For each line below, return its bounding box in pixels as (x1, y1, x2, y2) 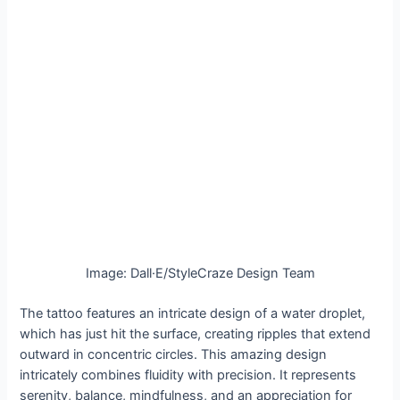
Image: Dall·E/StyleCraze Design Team (85, 265, 315, 282)
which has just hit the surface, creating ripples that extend (20, 326, 371, 343)
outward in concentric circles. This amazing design (20, 346, 328, 363)
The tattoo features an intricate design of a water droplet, (20, 305, 366, 322)
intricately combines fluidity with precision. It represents (20, 367, 357, 384)
